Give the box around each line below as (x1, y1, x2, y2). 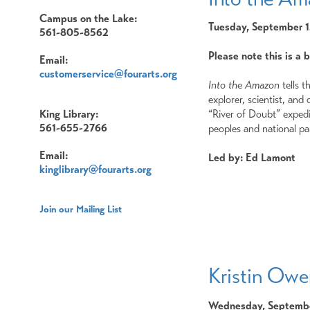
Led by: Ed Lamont (208, 150, 295, 164)
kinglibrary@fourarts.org (39, 163, 152, 176)
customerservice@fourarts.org (39, 67, 177, 81)
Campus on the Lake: (39, 12, 137, 26)
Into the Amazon (208, 77, 280, 91)
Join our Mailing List (39, 203, 122, 216)
